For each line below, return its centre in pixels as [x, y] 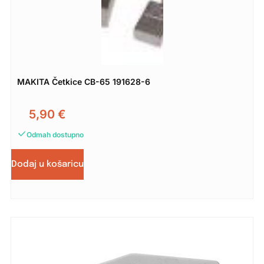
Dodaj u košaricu [47, 164]
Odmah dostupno [55, 134]
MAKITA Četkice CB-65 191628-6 [83, 81]
